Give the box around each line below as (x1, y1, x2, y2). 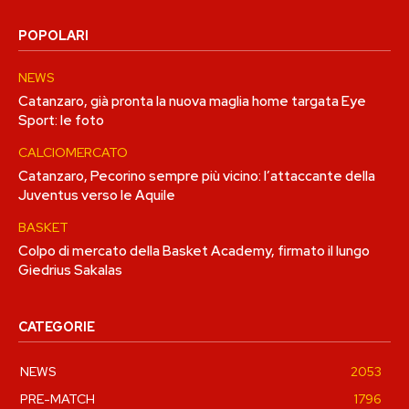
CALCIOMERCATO (18, 144, 128, 162)
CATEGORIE (18, 319, 95, 336)
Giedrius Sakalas (18, 261, 122, 280)
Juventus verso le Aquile (18, 186, 175, 205)
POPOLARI (18, 27, 89, 45)
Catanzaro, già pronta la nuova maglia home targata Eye (18, 92, 366, 111)
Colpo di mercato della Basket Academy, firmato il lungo (18, 242, 370, 261)
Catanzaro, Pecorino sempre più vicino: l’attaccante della (18, 167, 375, 186)
